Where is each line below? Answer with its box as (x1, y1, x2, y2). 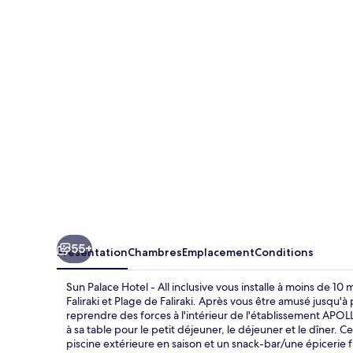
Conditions (255, 244, 314, 259)
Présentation (57, 244, 128, 259)
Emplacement (182, 244, 255, 259)
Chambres (128, 244, 182, 259)
